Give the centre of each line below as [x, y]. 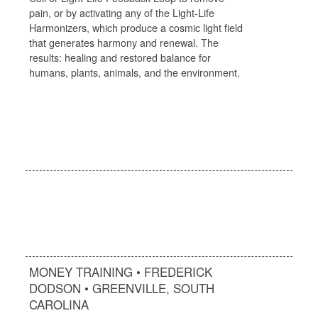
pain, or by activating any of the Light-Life [121, 12]
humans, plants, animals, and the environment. [134, 72]
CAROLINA [59, 304]
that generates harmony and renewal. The [124, 42]
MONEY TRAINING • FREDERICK [120, 272]
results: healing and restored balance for [120, 57]
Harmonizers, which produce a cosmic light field [136, 27]
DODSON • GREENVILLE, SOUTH [121, 288]
